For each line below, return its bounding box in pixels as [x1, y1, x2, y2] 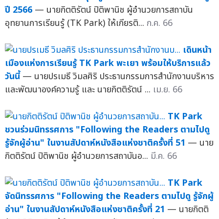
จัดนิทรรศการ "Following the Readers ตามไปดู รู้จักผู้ [5, 189, 214, 203]
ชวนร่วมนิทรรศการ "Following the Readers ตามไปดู [5, 123, 210, 136]
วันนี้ [5, 69, 20, 83]
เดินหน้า [183, 43, 212, 57]
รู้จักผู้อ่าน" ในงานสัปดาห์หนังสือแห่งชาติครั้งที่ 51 [5, 136, 185, 150]
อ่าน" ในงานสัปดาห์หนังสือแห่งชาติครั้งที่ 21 [5, 202, 165, 216]
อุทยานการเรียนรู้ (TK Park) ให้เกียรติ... [5, 16, 147, 30]
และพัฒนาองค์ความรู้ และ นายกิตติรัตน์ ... [5, 83, 153, 96]
